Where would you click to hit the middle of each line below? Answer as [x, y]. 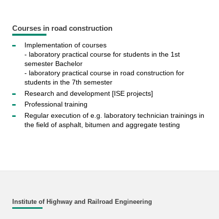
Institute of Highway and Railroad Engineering [82, 202]
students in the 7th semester [68, 82]
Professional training [56, 104]
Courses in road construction [62, 28]
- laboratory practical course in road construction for [104, 73]
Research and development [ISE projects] [88, 93]
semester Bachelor [53, 64]
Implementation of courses [65, 45]
